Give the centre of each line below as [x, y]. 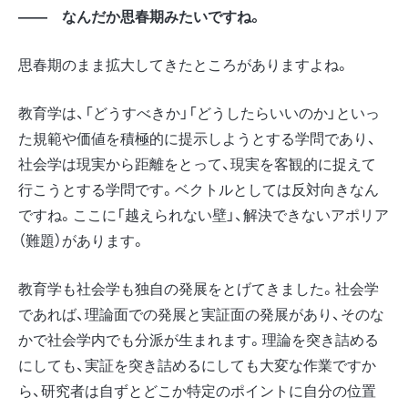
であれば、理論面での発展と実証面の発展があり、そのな [201, 313]
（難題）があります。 [82, 240]
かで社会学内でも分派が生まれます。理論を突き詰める [199, 339]
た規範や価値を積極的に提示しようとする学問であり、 [197, 138]
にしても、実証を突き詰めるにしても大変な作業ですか [197, 364]
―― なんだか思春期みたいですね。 [140, 16]
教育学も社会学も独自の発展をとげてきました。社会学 [199, 288]
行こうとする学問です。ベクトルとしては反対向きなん [199, 189]
